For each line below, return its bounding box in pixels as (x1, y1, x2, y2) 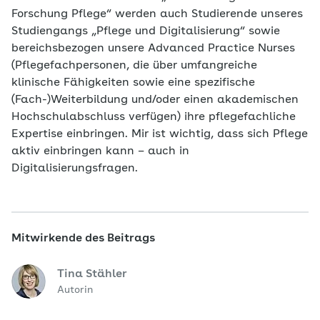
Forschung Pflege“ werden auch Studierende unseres (11, 9, 303, 21)
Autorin (57, 285, 93, 296)
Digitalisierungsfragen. (11, 163, 138, 175)
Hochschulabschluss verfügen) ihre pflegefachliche (11, 111, 296, 124)
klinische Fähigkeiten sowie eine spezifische (11, 77, 255, 89)
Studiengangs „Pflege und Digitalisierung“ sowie (11, 26, 280, 38)
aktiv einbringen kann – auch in (11, 146, 189, 158)
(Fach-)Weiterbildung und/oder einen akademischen (11, 94, 299, 106)
